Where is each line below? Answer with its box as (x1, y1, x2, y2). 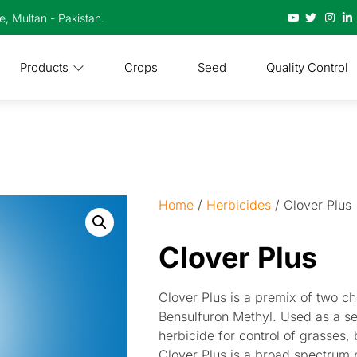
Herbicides (206, 197, 271, 213)
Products (19, 59, 69, 75)
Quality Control (265, 59, 348, 75)
